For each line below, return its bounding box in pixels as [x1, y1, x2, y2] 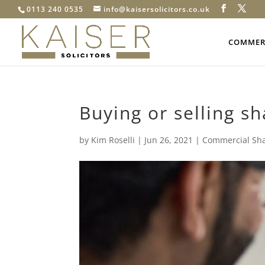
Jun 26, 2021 [144, 134, 193, 146]
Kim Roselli [91, 134, 135, 146]
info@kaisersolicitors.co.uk [104, 4, 210, 14]
